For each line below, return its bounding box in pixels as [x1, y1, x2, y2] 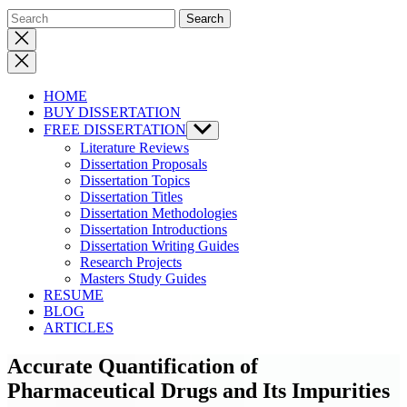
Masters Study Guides [80, 271, 206, 286]
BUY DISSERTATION [44, 104, 181, 120]
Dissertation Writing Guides [80, 238, 239, 253]
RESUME [44, 287, 104, 303]
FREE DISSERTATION [44, 122, 186, 137]
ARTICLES [44, 320, 114, 335]
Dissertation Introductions [80, 222, 227, 237]
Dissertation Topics [80, 173, 190, 188]
